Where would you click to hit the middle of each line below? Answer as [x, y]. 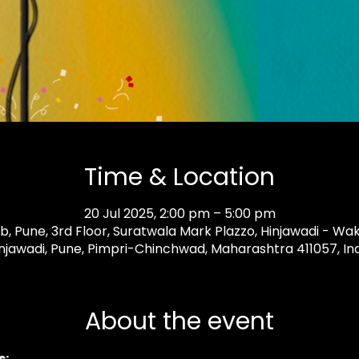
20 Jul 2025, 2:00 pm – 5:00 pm [179, 214]
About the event [179, 322]
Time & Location [179, 177]
